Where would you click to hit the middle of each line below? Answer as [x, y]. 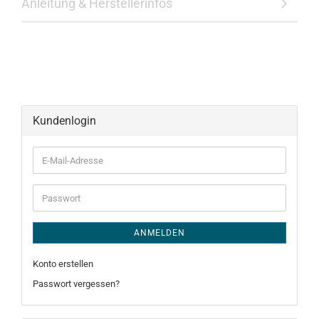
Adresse [58, 185]
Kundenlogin [64, 121]
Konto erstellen [63, 264]
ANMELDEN [159, 233]
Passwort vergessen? [76, 284]
